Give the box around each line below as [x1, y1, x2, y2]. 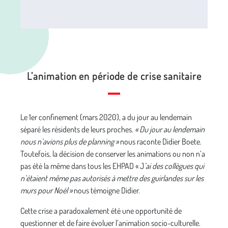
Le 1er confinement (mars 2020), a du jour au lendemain [20, 111, 192, 122]
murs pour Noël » [20, 185, 72, 195]
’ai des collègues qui [144, 160, 204, 171]
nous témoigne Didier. [72, 185, 140, 195]
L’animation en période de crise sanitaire [26, 69, 202, 82]
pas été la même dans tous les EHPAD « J [20, 160, 144, 171]
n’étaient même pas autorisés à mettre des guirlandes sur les [20, 173, 204, 183]
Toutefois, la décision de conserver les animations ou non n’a [20, 148, 205, 159]
